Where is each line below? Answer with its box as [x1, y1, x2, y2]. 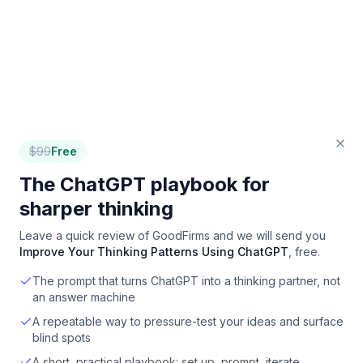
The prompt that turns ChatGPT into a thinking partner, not [32, 274, 340, 288]
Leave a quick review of [19, 228, 152, 242]
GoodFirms [152, 228, 210, 242]
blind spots [32, 331, 91, 344]
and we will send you [210, 228, 326, 242]
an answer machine [32, 290, 135, 304]
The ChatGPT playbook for [19, 173, 270, 196]
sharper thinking [19, 197, 173, 220]
